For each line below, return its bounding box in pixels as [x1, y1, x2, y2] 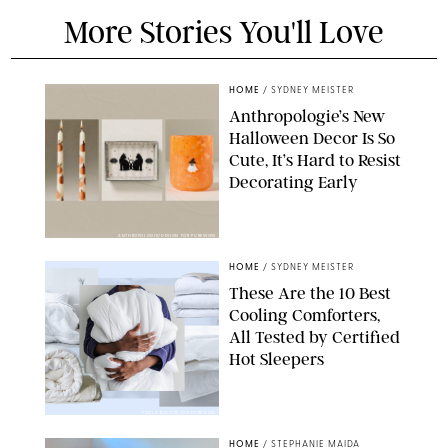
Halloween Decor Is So [229, 127, 395, 148]
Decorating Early [229, 171, 358, 192]
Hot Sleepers [229, 348, 324, 369]
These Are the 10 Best [229, 282, 391, 303]
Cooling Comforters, [229, 304, 380, 325]
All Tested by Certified [229, 326, 400, 347]
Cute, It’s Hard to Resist [229, 149, 401, 170]
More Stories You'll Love [64, 13, 384, 51]
